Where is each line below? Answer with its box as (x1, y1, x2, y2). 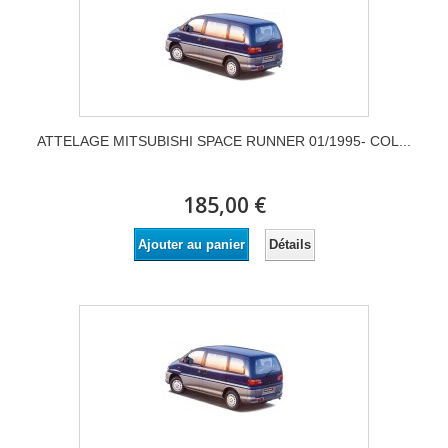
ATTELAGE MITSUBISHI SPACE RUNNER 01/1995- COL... (37, 133, 411, 150)
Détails (268, 236, 311, 252)
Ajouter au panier (137, 237, 245, 253)
